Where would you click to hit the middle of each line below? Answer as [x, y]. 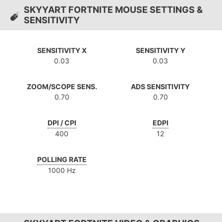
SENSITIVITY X [62, 51]
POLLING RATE [62, 160]
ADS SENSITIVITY [160, 87]
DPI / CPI [62, 123]
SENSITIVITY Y [160, 51]
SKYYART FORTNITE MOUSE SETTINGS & [113, 10]
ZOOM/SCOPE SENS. [62, 87]
